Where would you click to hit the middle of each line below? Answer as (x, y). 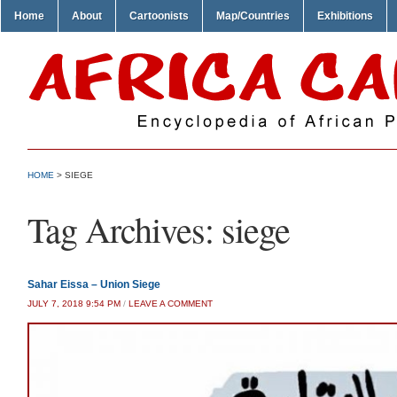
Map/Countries (253, 16)
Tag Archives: (125, 229)
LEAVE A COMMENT (171, 304)
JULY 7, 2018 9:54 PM (74, 304)
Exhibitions (345, 16)
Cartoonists (159, 16)
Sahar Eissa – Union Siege (94, 284)
